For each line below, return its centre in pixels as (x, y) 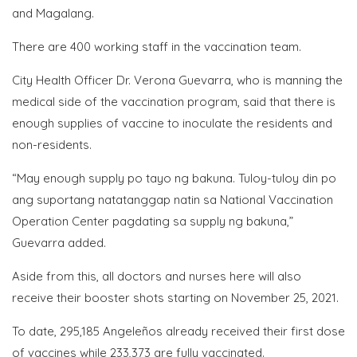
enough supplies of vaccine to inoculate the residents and (172, 123)
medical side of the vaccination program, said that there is (174, 101)
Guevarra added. (59, 242)
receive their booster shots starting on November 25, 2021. (175, 297)
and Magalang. (53, 13)
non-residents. (52, 144)
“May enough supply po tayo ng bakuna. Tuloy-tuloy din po (174, 178)
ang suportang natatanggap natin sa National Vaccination (173, 199)
